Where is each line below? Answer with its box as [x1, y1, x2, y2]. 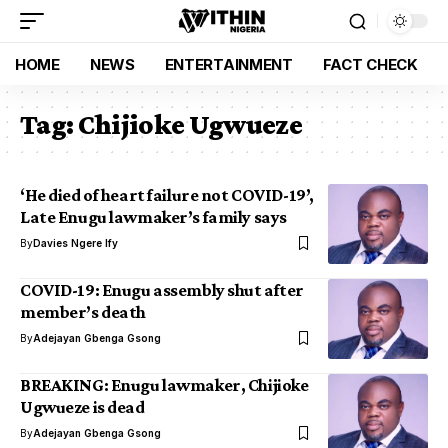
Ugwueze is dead [20, 397, 145, 417]
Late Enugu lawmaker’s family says [20, 207, 287, 227]
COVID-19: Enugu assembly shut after [20, 280, 304, 300]
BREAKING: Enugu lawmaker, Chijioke [20, 375, 309, 395]
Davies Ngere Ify [33, 237, 118, 249]
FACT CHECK [322, 54, 418, 74]
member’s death [20, 302, 146, 322]
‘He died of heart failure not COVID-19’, [20, 185, 314, 205]
